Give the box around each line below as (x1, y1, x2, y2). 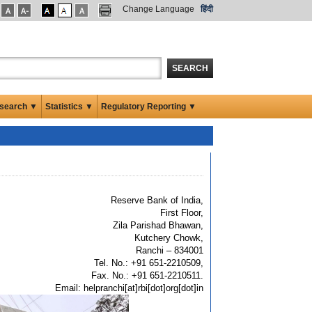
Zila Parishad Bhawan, (113, 219, 203, 231)
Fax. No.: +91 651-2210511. (91, 270, 203, 281)
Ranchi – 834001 (136, 244, 203, 256)
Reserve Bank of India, (111, 194, 203, 205)
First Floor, (160, 207, 203, 218)
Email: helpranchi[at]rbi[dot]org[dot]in (55, 282, 203, 293)
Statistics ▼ (45, 101, 93, 111)
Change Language (123, 4, 194, 14)
